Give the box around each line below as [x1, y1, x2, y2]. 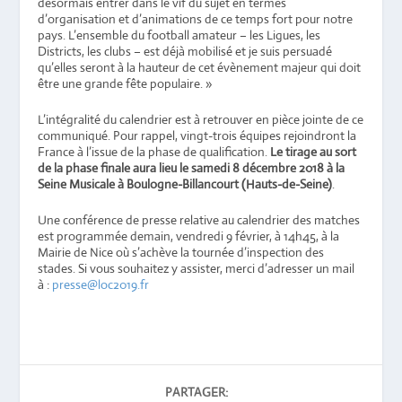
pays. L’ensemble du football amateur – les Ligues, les [38, 26, 321, 43]
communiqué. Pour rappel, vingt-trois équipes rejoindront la [38, 127, 357, 144]
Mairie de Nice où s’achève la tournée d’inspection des [38, 244, 325, 261]
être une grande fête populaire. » [38, 74, 214, 92]
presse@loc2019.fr [52, 276, 150, 293]
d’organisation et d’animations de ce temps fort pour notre [38, 10, 354, 27]
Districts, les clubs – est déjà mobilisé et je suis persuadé [38, 42, 333, 59]
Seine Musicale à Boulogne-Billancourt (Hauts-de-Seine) [38, 175, 333, 192]
